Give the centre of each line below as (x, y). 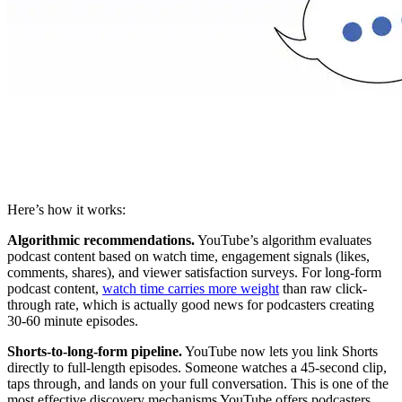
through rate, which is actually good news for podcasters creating (191, 305)
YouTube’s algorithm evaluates (283, 240)
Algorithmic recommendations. (101, 240)
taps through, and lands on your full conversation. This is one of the (198, 384)
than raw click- (323, 289)
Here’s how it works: (66, 210)
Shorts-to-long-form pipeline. (95, 352)
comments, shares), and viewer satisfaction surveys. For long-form (194, 273)
